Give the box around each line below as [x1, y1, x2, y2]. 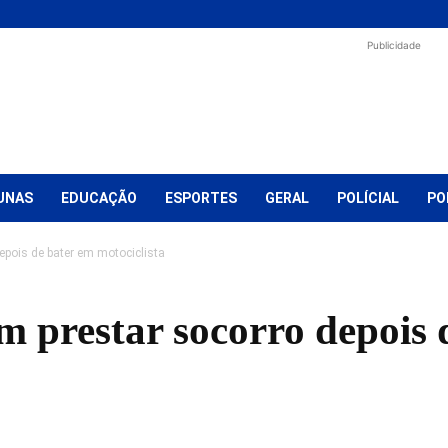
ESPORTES [165, 190, 237, 206]
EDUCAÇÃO [61, 190, 137, 206]
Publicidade [367, 39, 421, 51]
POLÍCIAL [337, 190, 399, 206]
